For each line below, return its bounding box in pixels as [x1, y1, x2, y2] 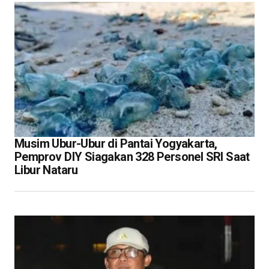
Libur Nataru [14, 162, 78, 177]
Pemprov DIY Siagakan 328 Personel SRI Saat [14, 149, 250, 164]
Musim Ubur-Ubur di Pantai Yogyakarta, [14, 136, 217, 151]
